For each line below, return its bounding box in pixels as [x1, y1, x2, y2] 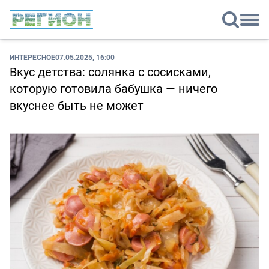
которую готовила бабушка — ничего [10, 80, 217, 97]
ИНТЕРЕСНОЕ [10, 52, 55, 62]
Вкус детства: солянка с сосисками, [10, 64, 211, 80]
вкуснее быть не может [10, 97, 144, 114]
